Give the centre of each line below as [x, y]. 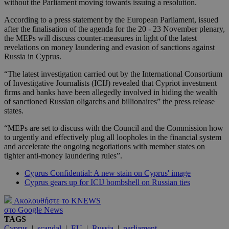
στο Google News [33, 210]
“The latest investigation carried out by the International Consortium [113, 74]
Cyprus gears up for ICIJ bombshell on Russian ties [107, 182]
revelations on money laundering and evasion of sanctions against [109, 48]
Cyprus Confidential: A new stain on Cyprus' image [108, 173]
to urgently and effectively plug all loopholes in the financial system [113, 138]
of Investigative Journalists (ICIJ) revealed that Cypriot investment [110, 83]
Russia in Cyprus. [33, 57]
